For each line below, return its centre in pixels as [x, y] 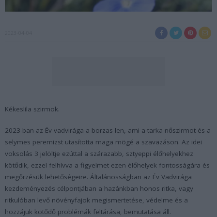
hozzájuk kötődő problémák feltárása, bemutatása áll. [88, 211]
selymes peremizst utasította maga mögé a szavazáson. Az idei [103, 142]
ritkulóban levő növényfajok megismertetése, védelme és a [96, 200]
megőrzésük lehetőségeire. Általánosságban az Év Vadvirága [98, 177]
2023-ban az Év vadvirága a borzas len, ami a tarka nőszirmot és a [108, 130]
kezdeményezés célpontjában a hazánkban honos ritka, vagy [99, 188]
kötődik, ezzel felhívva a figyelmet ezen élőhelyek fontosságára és [107, 165]
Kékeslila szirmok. [32, 109]
